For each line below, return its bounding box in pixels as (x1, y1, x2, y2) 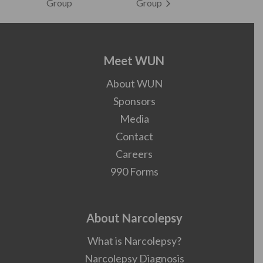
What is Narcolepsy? (87, 234, 181, 247)
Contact (115, 130, 153, 143)
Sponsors (113, 95, 156, 107)
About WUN (106, 77, 163, 90)
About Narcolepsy (86, 211, 183, 225)
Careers (116, 147, 153, 160)
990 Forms (110, 165, 159, 178)
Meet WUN (104, 53, 164, 68)
